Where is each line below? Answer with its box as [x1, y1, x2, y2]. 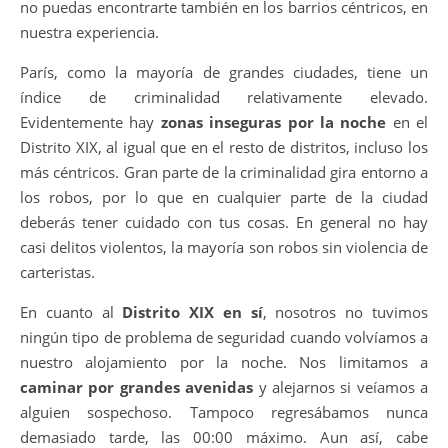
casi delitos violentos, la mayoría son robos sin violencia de [20, 237, 428, 257]
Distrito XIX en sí [122, 302, 263, 322]
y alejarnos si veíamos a [253, 377, 428, 397]
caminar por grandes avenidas [20, 377, 254, 397]
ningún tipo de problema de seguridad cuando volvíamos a [20, 327, 428, 347]
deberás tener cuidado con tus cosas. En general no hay [20, 212, 428, 232]
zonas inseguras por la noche [160, 112, 387, 132]
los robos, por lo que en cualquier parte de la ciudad [20, 187, 428, 207]
